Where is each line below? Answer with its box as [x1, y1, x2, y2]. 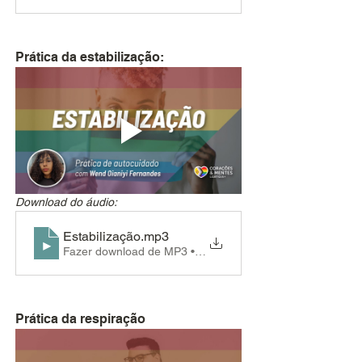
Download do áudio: [15, 196, 117, 209]
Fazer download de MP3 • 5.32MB [63, 244, 238, 258]
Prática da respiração [15, 311, 145, 327]
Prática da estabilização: [15, 48, 164, 65]
